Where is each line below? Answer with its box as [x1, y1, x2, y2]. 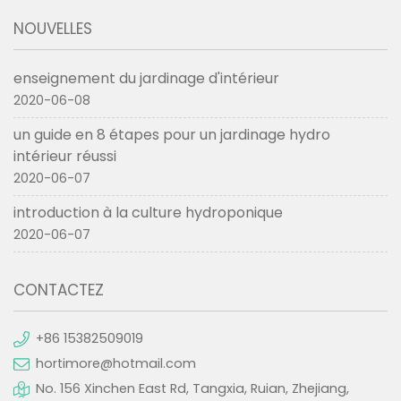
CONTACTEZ [13, 278, 104, 301]
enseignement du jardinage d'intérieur [13, 67, 279, 89]
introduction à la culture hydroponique [13, 201, 283, 223]
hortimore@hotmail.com [36, 354, 196, 372]
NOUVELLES [13, 17, 92, 39]
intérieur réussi [13, 145, 116, 166]
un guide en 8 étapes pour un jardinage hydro [13, 124, 330, 145]
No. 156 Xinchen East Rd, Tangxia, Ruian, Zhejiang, [36, 379, 349, 397]
